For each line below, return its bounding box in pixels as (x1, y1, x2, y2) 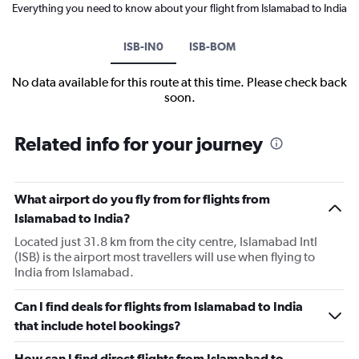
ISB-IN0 (123, 39, 163, 53)
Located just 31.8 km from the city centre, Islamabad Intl (14, 233, 317, 249)
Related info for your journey (14, 131, 263, 155)
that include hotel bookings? (14, 317, 181, 333)
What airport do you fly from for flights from (14, 191, 270, 206)
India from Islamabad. (14, 264, 134, 280)
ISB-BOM (189, 39, 236, 53)
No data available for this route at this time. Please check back (12, 74, 347, 90)
